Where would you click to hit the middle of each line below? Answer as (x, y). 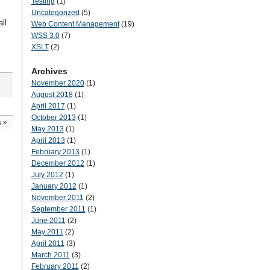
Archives (49, 71)
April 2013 (48, 140)
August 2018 (52, 95)
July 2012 (47, 175)
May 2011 (47, 232)
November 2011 (57, 198)
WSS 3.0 (45, 36)
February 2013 (55, 152)
